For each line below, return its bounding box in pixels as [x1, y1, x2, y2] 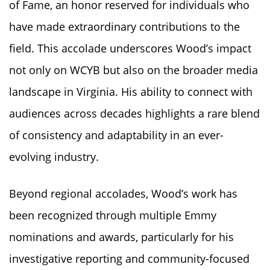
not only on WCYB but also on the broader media [9, 62, 258, 77]
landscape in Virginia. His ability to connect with [9, 84, 253, 99]
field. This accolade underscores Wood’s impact [9, 40, 251, 55]
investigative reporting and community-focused [9, 251, 250, 266]
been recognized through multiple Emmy [9, 207, 216, 222]
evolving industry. [9, 149, 99, 164]
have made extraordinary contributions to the [9, 19, 240, 34]
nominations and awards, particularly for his [9, 229, 234, 244]
